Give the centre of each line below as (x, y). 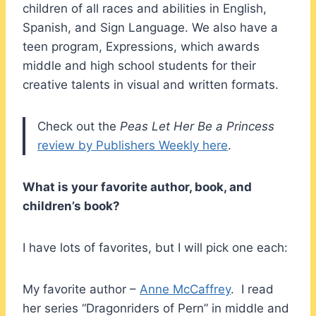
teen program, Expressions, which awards (141, 46)
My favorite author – (81, 289)
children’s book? (71, 206)
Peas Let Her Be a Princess (197, 126)
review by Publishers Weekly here (133, 145)
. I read (252, 289)
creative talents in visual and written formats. (151, 84)
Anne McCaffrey (185, 289)
